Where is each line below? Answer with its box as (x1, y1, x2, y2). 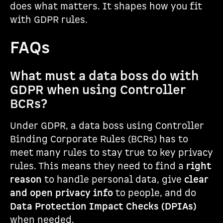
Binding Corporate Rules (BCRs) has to (10, 133, 188, 146)
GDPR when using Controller (10, 82, 186, 99)
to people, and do (113, 187, 196, 200)
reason (10, 174, 42, 186)
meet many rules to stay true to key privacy (10, 147, 213, 159)
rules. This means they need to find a (10, 160, 186, 173)
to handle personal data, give (42, 174, 184, 186)
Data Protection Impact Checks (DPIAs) (10, 201, 197, 213)
